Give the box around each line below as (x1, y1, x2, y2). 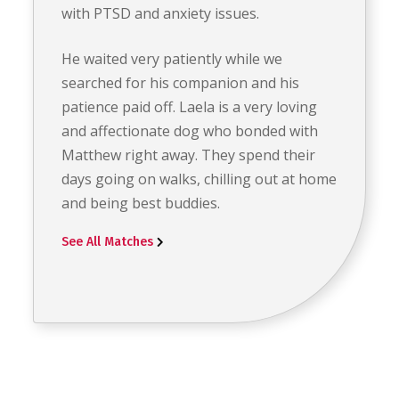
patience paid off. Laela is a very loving (61, 97, 318, 118)
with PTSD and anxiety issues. (61, 4, 260, 24)
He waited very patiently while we (61, 49, 283, 69)
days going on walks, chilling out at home (61, 169, 338, 190)
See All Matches (61, 233, 154, 249)
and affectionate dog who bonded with (61, 121, 319, 142)
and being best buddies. (61, 193, 221, 214)
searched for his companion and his (61, 73, 300, 94)
